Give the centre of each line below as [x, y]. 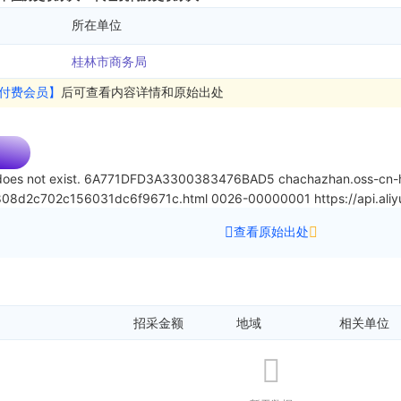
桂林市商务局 [109, 61]
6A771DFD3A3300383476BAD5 [179, 178]
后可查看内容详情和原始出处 [142, 91]
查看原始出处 [271, 231]
